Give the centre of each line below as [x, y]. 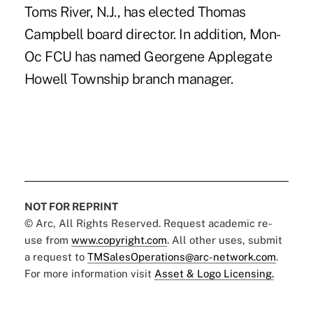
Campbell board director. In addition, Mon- [152, 34]
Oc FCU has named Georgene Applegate [148, 56]
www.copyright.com [119, 240]
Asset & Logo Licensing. [214, 273]
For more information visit [89, 273]
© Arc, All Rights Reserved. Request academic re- [148, 223]
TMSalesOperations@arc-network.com [181, 256]
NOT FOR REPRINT [71, 206]
